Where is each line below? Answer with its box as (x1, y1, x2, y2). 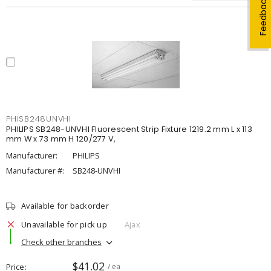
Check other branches (21, 236, 102, 247)
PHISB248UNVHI (6, 114, 71, 124)
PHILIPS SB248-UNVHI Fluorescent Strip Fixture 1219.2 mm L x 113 (6, 124, 252, 134)
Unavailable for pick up (21, 218, 107, 230)
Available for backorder (21, 200, 109, 211)
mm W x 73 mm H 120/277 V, (6, 134, 116, 144)
